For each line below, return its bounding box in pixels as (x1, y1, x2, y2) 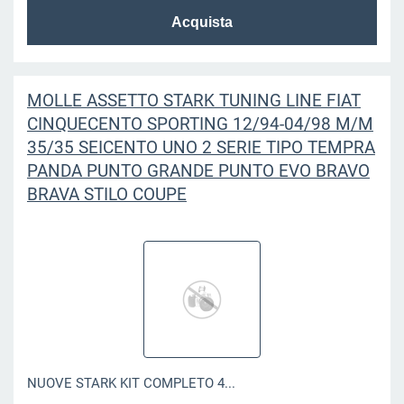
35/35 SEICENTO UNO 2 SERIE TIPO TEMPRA (26, 136, 375, 158)
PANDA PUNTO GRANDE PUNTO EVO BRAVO (26, 160, 370, 181)
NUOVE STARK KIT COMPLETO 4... (26, 375, 235, 392)
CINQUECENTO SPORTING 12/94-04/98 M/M (26, 113, 373, 134)
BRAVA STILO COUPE (26, 183, 187, 205)
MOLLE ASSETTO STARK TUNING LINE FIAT (26, 89, 361, 111)
